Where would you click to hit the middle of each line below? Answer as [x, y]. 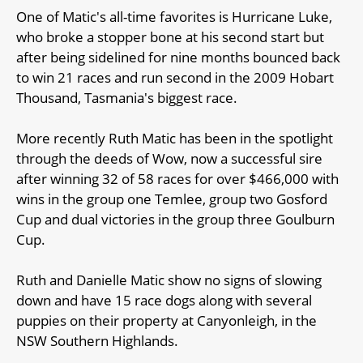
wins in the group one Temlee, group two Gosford [172, 199]
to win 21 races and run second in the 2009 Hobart [175, 77]
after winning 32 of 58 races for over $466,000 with [177, 178]
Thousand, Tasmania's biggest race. [127, 97]
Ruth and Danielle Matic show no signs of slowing [169, 280]
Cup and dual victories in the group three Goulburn [175, 219]
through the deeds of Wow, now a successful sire [169, 158]
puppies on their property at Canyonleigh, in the [167, 320]
